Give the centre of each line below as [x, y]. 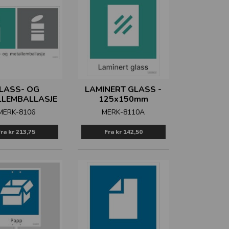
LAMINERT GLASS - [123, 89]
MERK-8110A [123, 112]
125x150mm [123, 99]
